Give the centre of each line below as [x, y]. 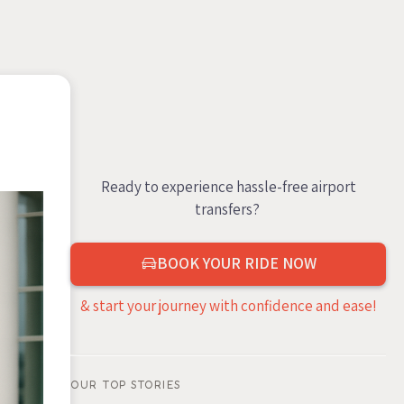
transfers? [228, 210]
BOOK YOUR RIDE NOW [236, 263]
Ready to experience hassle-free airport [228, 187]
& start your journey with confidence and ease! [228, 306]
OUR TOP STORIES [126, 385]
